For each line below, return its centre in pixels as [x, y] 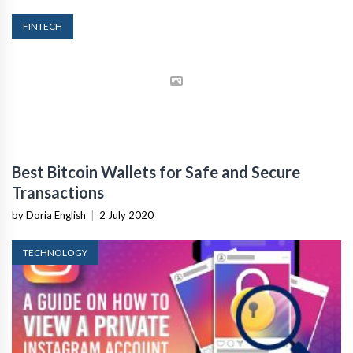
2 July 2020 [126, 215]
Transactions [58, 192]
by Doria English [49, 215]
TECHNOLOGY [55, 252]
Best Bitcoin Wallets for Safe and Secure [156, 171]
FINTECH [43, 26]
